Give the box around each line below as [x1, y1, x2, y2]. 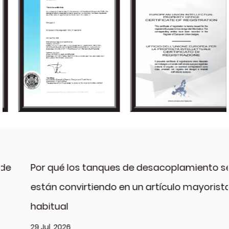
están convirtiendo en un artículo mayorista [8, 180, 208, 194]
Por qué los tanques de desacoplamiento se [8, 161, 209, 174]
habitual [8, 200, 45, 213]
